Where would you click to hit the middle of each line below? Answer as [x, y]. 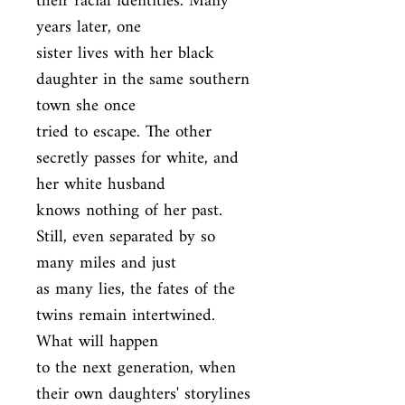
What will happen [97, 342]
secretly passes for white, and [137, 159]
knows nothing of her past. [129, 211]
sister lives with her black [125, 54]
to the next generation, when [136, 368]
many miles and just [106, 264]
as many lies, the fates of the [136, 290]
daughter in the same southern [143, 80]
